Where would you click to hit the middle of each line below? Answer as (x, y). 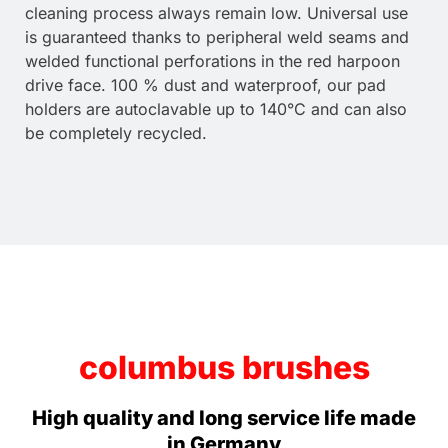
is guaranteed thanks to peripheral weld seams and (217, 37)
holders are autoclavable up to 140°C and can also (216, 109)
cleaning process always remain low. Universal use (216, 13)
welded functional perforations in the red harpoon (212, 61)
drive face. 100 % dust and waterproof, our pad (205, 85)
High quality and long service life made (224, 418)
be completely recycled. (116, 133)
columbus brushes (224, 368)
